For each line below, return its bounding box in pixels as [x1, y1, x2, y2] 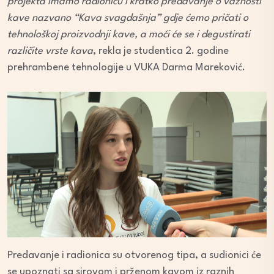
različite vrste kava [7, 45, 93, 56]
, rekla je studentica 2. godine [93, 45, 229, 56]
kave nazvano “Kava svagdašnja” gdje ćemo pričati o [7, 12, 248, 23]
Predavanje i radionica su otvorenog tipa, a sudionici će [7, 250, 261, 261]
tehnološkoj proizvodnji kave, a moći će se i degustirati [7, 29, 250, 40]
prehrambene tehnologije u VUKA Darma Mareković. [7, 62, 245, 73]
